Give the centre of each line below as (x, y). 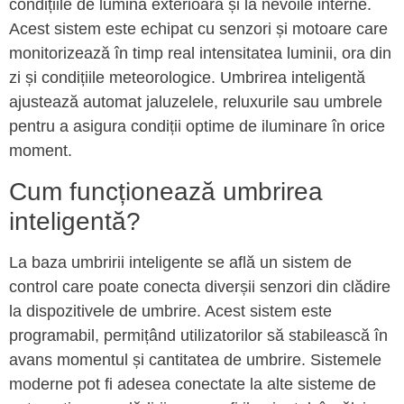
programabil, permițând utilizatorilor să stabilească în (198, 335)
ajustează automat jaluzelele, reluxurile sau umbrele (196, 102)
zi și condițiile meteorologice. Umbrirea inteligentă (187, 78)
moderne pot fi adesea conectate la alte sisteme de (193, 384)
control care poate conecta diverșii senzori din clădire (200, 286)
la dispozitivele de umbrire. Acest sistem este (170, 311)
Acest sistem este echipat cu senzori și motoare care (198, 29)
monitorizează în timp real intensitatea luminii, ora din (200, 54)
